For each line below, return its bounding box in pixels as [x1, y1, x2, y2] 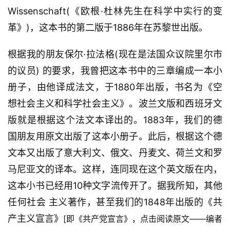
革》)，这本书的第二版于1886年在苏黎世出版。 [8, 22, 208, 33]
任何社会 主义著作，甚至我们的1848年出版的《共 [8, 197, 222, 208]
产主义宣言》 [8, 213, 63, 224]
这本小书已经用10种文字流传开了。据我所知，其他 [8, 180, 222, 191]
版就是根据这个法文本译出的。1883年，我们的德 [8, 114, 222, 126]
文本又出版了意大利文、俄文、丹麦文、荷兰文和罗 [8, 147, 222, 159]
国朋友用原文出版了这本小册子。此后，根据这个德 [8, 131, 222, 142]
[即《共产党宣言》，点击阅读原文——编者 [63, 214, 222, 224]
